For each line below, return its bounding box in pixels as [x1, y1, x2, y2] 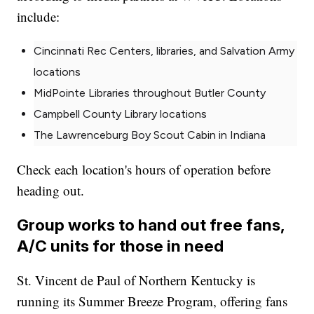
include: [17, 8, 60, 26]
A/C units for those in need [17, 236, 224, 256]
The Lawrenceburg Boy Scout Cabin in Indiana [34, 128, 266, 142]
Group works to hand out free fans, [17, 215, 285, 235]
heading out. [17, 182, 85, 200]
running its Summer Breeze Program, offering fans [17, 292, 288, 310]
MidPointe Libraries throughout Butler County [34, 86, 266, 100]
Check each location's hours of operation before [17, 161, 271, 179]
